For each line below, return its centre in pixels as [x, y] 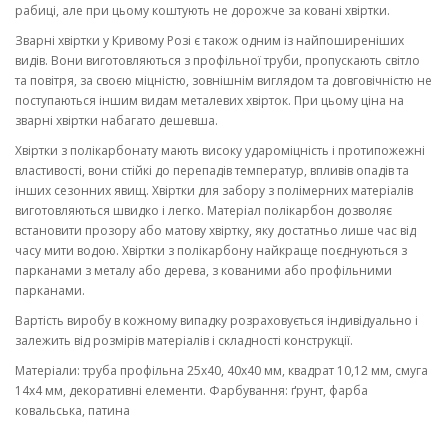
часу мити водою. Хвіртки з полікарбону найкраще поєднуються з [211, 250]
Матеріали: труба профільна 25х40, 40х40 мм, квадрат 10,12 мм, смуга [221, 370]
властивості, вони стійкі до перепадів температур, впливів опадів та [212, 170]
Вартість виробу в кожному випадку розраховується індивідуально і [216, 320]
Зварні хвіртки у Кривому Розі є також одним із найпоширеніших [209, 40]
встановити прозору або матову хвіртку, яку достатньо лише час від [215, 230]
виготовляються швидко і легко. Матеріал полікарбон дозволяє [203, 210]
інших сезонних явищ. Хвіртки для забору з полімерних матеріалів [214, 190]
